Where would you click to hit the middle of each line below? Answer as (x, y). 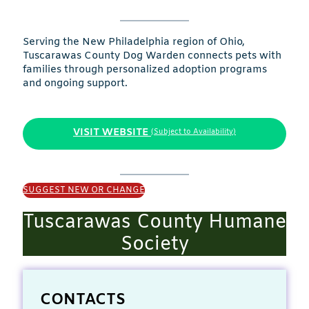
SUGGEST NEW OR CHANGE (84, 191)
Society (154, 245)
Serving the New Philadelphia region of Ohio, (134, 42)
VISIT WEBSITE (111, 132)
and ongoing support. (75, 83)
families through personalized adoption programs (145, 69)
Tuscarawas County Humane (154, 223)
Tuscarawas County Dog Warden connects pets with (152, 56)
